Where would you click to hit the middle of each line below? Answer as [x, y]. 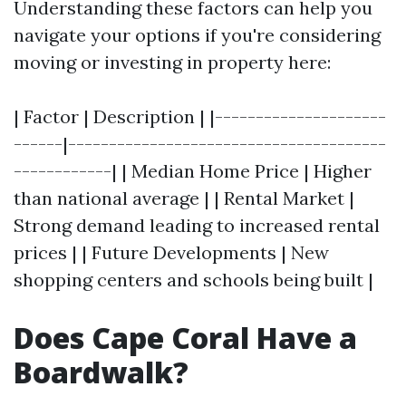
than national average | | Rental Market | [184, 198]
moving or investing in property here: [172, 62]
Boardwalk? [101, 372]
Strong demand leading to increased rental [197, 225]
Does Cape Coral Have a [185, 338]
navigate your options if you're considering [197, 35]
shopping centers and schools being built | [193, 280]
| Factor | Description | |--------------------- [200, 116]
